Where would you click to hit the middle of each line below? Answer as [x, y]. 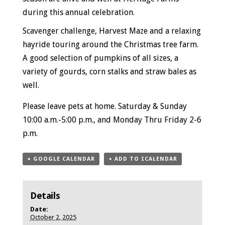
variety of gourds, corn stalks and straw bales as [109, 72]
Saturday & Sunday [152, 106]
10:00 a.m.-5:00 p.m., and [68, 120]
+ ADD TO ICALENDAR [143, 159]
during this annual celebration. [78, 13]
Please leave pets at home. [70, 106]
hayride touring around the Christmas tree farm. [110, 45]
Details [45, 195]
